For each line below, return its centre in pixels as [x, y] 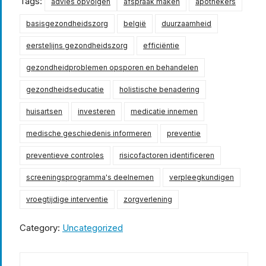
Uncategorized [93, 227]
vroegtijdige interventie [67, 199]
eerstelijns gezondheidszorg [77, 45]
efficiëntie [161, 45]
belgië [135, 23]
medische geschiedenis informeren [89, 133]
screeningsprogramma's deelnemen [90, 177]
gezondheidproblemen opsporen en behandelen [112, 67]
